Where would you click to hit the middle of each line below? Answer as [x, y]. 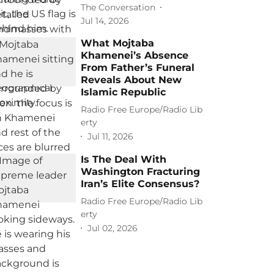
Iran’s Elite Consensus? [140, 184]
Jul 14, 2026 [105, 21]
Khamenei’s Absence [135, 55]
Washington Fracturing [141, 172]
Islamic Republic [124, 92]
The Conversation [118, 7]
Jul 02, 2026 [113, 228]
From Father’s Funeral [138, 68]
